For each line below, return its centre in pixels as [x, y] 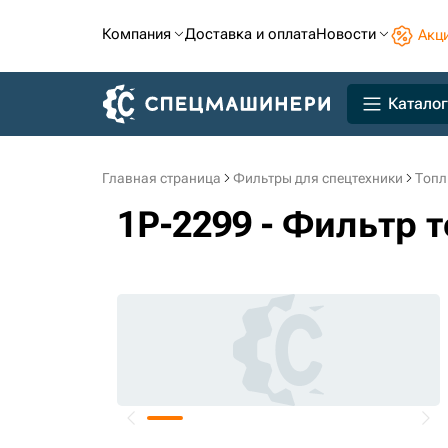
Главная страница [161, 178]
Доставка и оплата [250, 34]
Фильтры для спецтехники [318, 178]
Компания [136, 34]
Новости [346, 34]
